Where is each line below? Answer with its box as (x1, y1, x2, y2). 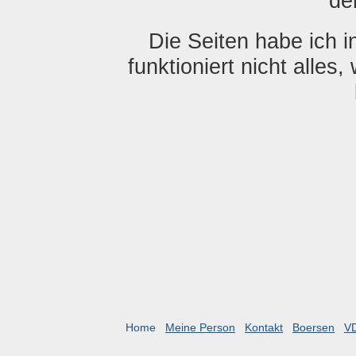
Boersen (292, 321, 335, 334)
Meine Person (165, 321, 235, 334)
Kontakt (245, 321, 283, 334)
